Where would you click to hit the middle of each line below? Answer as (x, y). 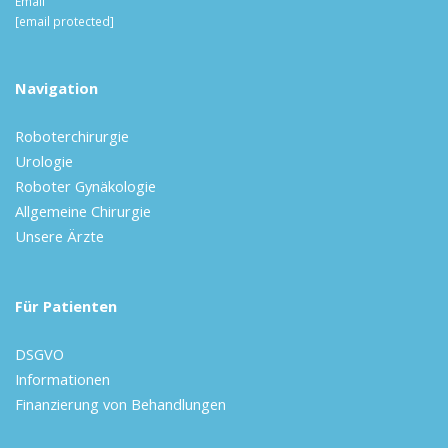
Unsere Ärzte (59, 236)
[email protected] (64, 21)
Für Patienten (66, 306)
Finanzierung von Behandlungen (120, 404)
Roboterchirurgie (72, 136)
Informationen (62, 379)
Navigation (56, 88)
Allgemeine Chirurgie (83, 211)
